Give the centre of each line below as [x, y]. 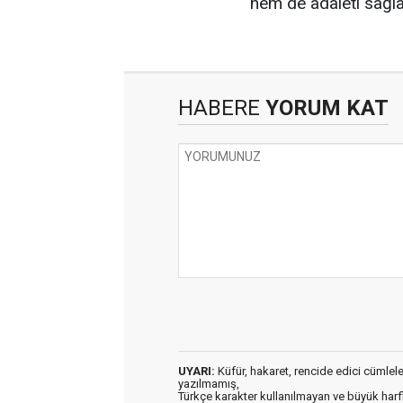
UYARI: [197, 371]
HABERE [219, 108]
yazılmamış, [209, 384]
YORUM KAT [324, 108]
